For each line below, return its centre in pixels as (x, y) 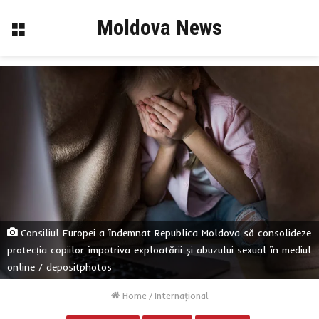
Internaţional (181, 295)
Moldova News (159, 27)
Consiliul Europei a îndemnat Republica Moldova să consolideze (164, 232)
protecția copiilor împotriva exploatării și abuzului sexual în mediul (159, 250)
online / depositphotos (59, 267)
